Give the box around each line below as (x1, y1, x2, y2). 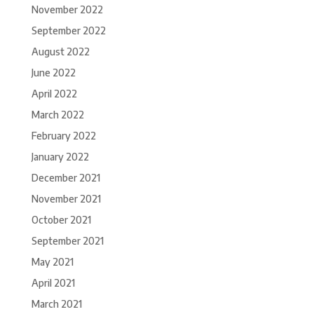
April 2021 (31, 277, 75, 289)
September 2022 (31, 25, 106, 36)
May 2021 (31, 256, 74, 268)
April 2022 (31, 88, 77, 100)
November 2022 (31, 4, 103, 15)
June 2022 (31, 67, 76, 78)
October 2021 (31, 214, 91, 226)
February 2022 (31, 130, 96, 142)
